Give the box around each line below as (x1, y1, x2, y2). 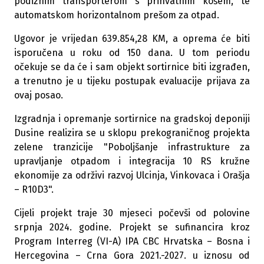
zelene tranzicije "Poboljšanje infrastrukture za (14, 141, 250, 153)
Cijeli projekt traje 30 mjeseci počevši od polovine (14, 207, 250, 219)
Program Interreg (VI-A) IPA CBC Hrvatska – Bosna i (14, 236, 250, 247)
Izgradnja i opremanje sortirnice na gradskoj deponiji (14, 113, 250, 124)
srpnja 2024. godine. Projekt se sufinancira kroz (14, 222, 250, 233)
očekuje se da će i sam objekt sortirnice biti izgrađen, (14, 61, 250, 72)
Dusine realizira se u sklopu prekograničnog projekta (14, 127, 250, 138)
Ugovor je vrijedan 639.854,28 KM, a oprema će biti (14, 33, 250, 44)
